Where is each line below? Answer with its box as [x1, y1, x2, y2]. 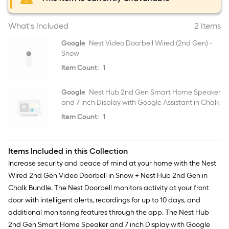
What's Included [8, 21, 68, 31]
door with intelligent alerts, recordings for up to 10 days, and [8, 196, 200, 204]
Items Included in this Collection [8, 146, 128, 156]
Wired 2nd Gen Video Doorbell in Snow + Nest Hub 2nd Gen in [8, 171, 208, 180]
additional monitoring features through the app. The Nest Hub [8, 208, 209, 217]
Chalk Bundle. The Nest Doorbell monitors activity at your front [8, 184, 209, 192]
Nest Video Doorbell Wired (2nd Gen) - [87, 39, 212, 48]
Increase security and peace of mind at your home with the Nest [8, 159, 216, 168]
